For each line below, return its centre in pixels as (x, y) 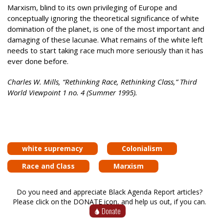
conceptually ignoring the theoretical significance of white (103, 18)
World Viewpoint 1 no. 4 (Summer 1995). (72, 92)
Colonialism (142, 148)
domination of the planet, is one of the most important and (106, 29)
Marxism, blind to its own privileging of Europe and (92, 7)
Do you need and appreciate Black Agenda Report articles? (109, 192)
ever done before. (38, 61)
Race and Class (48, 166)
